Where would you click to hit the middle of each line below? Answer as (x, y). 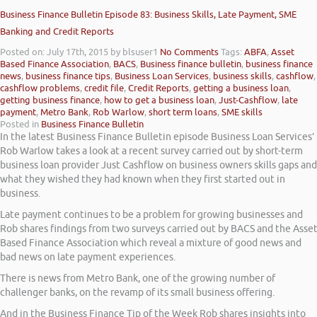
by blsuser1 (134, 52)
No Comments (189, 52)
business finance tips (68, 76)
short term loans (183, 112)
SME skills (242, 112)
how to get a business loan (159, 100)
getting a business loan (241, 88)
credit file (104, 88)
